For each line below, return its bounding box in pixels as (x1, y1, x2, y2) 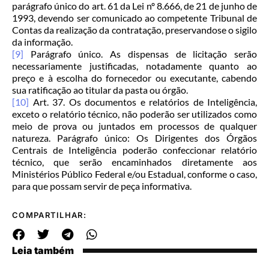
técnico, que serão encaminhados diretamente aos (12, 156, 257, 168)
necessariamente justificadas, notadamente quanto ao (12, 60, 257, 72)
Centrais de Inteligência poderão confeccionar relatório (12, 144, 257, 156)
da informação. (12, 36, 73, 48)
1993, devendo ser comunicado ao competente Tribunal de (12, 12, 257, 24)
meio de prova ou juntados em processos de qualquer (12, 120, 257, 132)
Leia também (12, 244, 74, 257)
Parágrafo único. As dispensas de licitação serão (23, 48, 257, 60)
